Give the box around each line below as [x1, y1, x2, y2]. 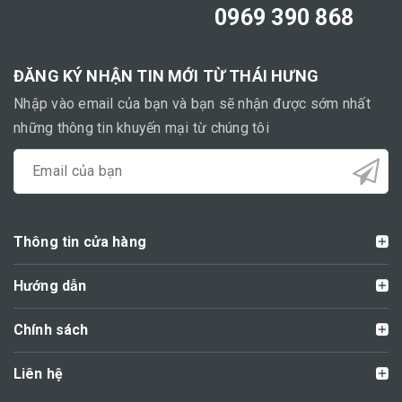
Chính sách [13, 320, 89, 338]
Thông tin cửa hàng [13, 232, 146, 250]
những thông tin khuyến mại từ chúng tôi [13, 118, 269, 136]
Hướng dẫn [13, 276, 87, 294]
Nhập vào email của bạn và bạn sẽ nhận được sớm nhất [13, 94, 371, 112]
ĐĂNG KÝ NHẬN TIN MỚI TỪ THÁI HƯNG [13, 66, 319, 85]
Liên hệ [13, 364, 64, 382]
